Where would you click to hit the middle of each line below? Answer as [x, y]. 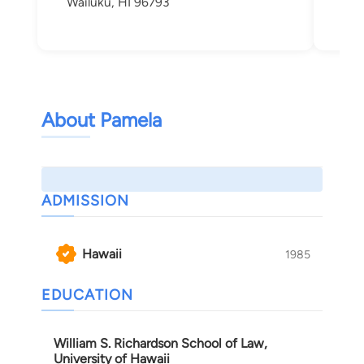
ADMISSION [85, 201]
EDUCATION [87, 295]
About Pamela [102, 120]
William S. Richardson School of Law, [160, 344]
